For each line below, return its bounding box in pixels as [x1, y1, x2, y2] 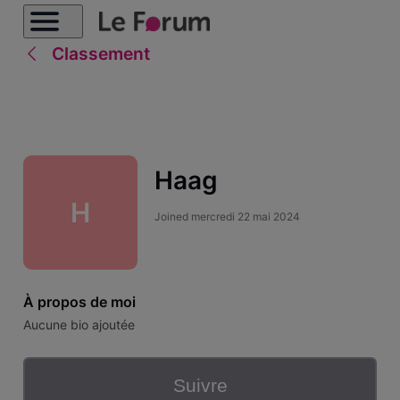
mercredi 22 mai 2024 [190, 209, 300, 223]
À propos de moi [22, 292, 136, 311]
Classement [51, 43, 150, 64]
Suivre [172, 375, 228, 396]
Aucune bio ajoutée [22, 317, 135, 333]
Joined [154, 209, 191, 223]
